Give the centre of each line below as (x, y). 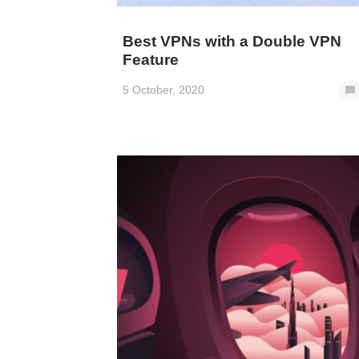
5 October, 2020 (163, 89)
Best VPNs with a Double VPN (232, 41)
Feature (150, 59)
